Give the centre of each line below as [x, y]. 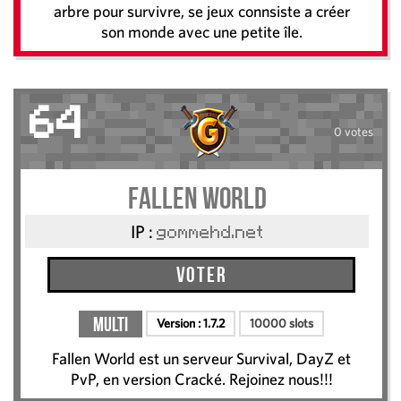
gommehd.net [210, 234]
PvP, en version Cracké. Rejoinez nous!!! [201, 380]
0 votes [353, 131]
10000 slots [282, 324]
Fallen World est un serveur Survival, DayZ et [201, 359]
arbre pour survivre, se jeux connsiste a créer [201, 12]
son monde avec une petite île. [201, 32]
